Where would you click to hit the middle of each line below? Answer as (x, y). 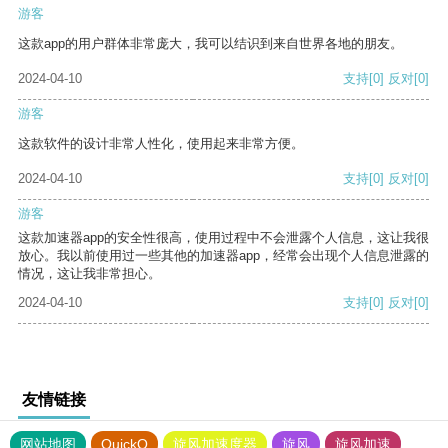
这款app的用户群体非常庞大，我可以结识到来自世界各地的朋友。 (210, 44)
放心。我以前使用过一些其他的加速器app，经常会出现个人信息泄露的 (223, 256)
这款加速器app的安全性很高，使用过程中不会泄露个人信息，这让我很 (223, 238)
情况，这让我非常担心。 (89, 274)
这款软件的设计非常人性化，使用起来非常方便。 (161, 144)
